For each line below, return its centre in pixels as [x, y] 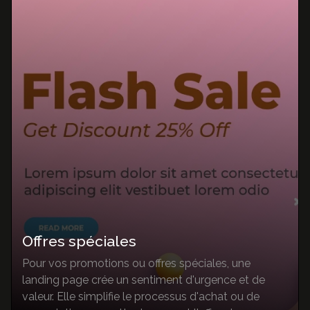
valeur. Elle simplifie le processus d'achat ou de [141, 296]
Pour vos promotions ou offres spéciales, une [136, 263]
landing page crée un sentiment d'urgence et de [144, 280]
